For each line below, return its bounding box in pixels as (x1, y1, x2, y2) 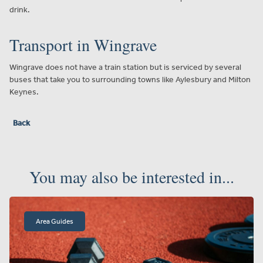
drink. (9, 4, 30, 15)
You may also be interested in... (29, 165, 234, 188)
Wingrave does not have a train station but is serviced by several (9, 62, 241, 72)
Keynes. (9, 86, 39, 97)
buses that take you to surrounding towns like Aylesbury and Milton (9, 74, 251, 85)
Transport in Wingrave (9, 33, 157, 56)
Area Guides (36, 217, 73, 225)
